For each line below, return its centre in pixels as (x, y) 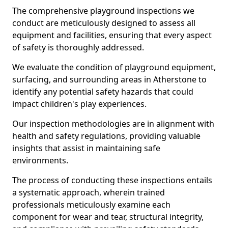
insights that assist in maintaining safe (86, 148)
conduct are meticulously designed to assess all (104, 23)
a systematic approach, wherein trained (89, 192)
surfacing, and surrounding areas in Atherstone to (109, 79)
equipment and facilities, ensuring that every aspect (112, 35)
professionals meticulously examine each (91, 205)
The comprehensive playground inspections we (103, 11)
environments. (40, 160)
